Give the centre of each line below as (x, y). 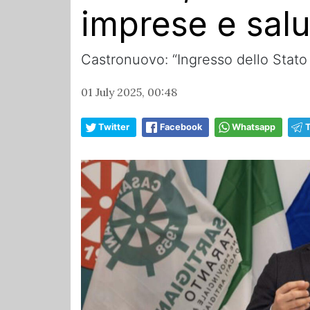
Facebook (181, 127)
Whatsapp (254, 127)
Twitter (114, 127)
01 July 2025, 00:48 (129, 92)
